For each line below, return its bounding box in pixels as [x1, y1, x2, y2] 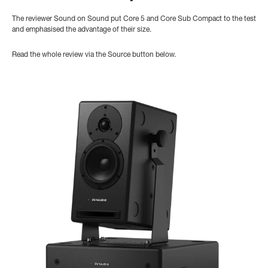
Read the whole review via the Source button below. [12, 51, 176, 59]
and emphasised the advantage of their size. [12, 26, 151, 34]
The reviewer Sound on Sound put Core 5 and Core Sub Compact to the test [12, 16, 256, 23]
